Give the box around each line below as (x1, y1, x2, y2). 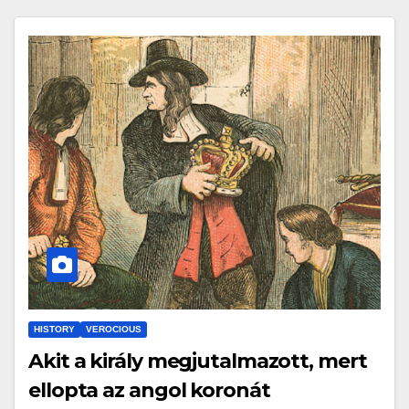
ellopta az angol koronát (28, 378, 270, 404)
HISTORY (34, 324, 75, 335)
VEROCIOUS (86, 324, 142, 335)
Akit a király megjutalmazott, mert (28, 349, 367, 374)
